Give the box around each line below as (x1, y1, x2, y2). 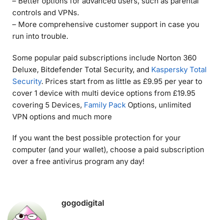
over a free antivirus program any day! (12, 157, 144, 166)
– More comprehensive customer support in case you (12, 20, 199, 29)
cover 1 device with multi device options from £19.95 (12, 88, 195, 98)
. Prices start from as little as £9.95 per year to (41, 76, 202, 86)
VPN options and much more (12, 111, 112, 121)
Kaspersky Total (151, 64, 207, 74)
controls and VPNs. (12, 8, 79, 18)
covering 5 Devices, (12, 100, 84, 110)
